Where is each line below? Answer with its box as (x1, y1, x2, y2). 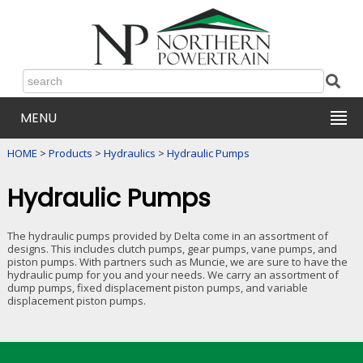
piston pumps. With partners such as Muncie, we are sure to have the (7, 254, 348, 270)
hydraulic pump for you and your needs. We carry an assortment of (7, 267, 339, 283)
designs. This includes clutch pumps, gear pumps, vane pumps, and (7, 241, 337, 257)
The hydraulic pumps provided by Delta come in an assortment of (7, 228, 328, 244)
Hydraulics (103, 146, 156, 160)
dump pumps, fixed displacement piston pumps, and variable (7, 280, 308, 296)
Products (48, 146, 92, 160)
